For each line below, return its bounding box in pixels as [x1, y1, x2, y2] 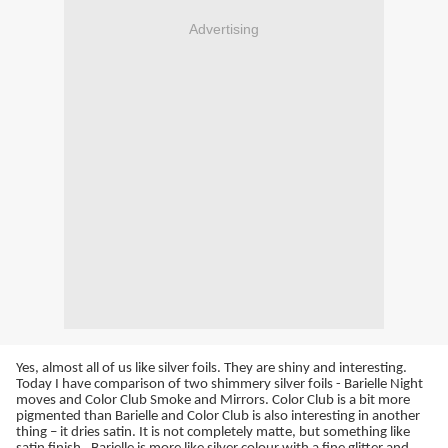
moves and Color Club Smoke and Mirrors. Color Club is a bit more [16, 393, 410, 409]
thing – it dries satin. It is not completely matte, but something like [16, 425, 410, 441]
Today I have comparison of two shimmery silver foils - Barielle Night [16, 377, 423, 393]
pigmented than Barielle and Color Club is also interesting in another [16, 409, 420, 425]
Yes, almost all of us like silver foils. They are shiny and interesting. [16, 361, 410, 377]
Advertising [189, 20, 259, 37]
